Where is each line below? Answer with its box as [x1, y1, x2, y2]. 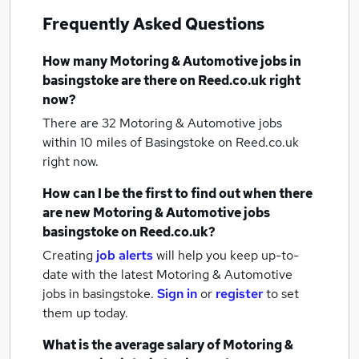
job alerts [96, 247, 153, 264]
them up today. [42, 305, 128, 321]
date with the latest [42, 266, 153, 283]
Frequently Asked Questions [42, 14, 264, 34]
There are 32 [42, 115, 119, 131]
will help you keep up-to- [156, 247, 299, 264]
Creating [42, 247, 93, 264]
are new [42, 204, 93, 221]
